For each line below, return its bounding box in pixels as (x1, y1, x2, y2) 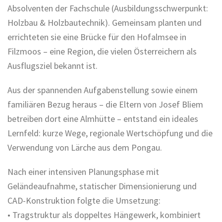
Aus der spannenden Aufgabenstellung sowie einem (7, 84, 198, 96)
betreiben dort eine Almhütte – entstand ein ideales (7, 112, 198, 124)
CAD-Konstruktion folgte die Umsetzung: (7, 194, 161, 206)
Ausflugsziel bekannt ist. (7, 59, 98, 71)
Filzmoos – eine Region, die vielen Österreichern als (7, 45, 197, 57)
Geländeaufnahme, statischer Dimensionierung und (7, 180, 197, 192)
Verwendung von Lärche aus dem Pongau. (7, 141, 162, 153)
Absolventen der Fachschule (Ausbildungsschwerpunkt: (7, 2, 208, 14)
